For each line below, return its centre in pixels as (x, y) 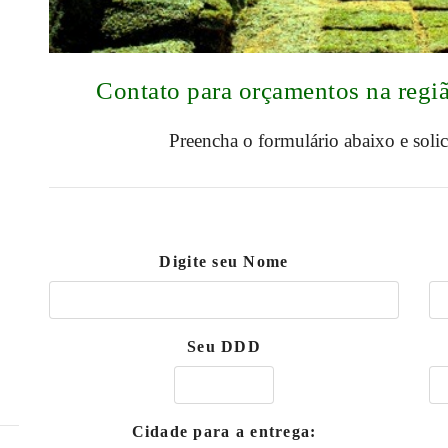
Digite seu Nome (224, 261)
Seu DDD (224, 346)
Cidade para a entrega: (224, 431)
